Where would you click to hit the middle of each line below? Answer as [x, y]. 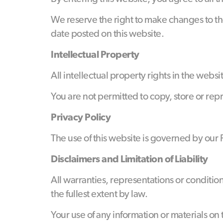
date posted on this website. [107, 33]
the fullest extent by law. [99, 194]
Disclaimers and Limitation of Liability [129, 159]
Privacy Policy [81, 117]
